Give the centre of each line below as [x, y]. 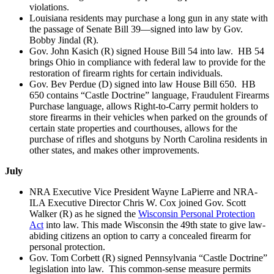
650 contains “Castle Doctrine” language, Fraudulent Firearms [149, 95]
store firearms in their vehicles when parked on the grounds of [148, 117]
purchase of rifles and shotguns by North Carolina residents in [148, 139]
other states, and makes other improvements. [114, 150]
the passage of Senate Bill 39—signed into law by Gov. [136, 29]
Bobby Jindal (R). [64, 40]
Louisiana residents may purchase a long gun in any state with [149, 18]
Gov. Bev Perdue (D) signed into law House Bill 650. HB [143, 84]
